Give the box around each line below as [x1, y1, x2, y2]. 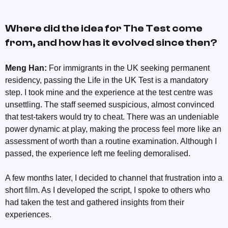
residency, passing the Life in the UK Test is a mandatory [5, 75, 208, 84]
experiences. [5, 210, 53, 219]
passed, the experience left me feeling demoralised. [5, 149, 190, 158]
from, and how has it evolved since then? [5, 36, 217, 48]
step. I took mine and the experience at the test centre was [5, 88, 213, 97]
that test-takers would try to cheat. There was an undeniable [5, 112, 219, 121]
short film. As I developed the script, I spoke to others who [5, 185, 210, 194]
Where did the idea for [5, 22, 123, 34]
